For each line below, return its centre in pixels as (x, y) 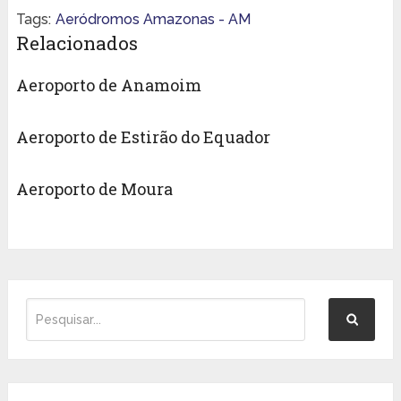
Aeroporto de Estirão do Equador (143, 137)
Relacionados (77, 43)
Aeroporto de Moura (94, 189)
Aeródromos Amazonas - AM (153, 20)
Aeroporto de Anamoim (108, 85)
